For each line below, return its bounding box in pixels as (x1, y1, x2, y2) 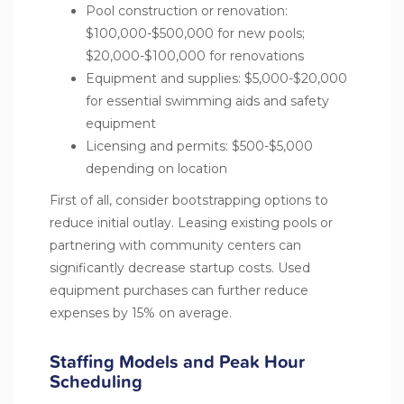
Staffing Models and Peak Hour (50, 347, 305, 375)
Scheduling (50, 367, 142, 395)
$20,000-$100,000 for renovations (86, 47, 304, 64)
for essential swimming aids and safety (86, 92, 329, 109)
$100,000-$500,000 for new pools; (86, 24, 305, 41)
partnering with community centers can (50, 236, 301, 253)
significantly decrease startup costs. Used (50, 259, 310, 276)
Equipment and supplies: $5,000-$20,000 (86, 69, 347, 87)
